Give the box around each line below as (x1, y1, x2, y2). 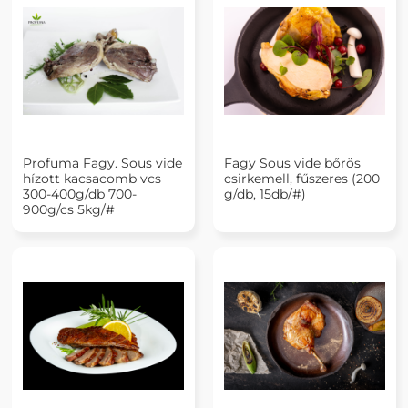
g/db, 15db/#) (224, 185, 306, 202)
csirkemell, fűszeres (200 (224, 169, 380, 187)
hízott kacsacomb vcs (23, 169, 161, 187)
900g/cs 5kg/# (23, 200, 115, 218)
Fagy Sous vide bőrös (224, 154, 361, 171)
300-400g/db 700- (23, 185, 137, 202)
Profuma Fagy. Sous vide (23, 154, 182, 171)
